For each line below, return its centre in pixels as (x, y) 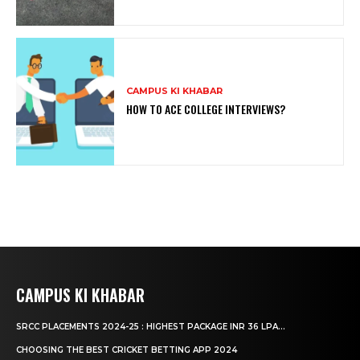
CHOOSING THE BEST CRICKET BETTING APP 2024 (127, 350)
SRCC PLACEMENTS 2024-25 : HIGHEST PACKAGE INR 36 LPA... (151, 326)
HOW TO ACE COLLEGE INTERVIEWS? (206, 108)
